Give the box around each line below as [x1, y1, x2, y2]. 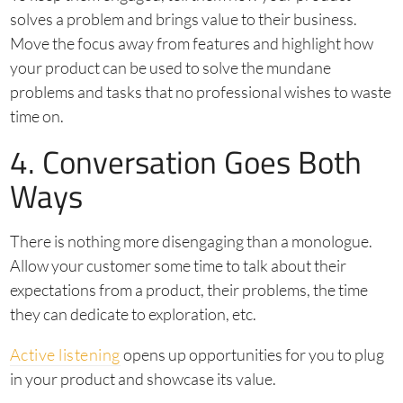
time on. [9, 105, 64, 126]
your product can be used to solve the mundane [9, 57, 331, 77]
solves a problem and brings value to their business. [9, 8, 357, 29]
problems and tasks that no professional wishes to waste [9, 81, 391, 102]
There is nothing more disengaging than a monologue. [9, 230, 372, 251]
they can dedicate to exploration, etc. [9, 303, 256, 324]
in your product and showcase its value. [9, 368, 276, 389]
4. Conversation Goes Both [9, 137, 362, 186]
